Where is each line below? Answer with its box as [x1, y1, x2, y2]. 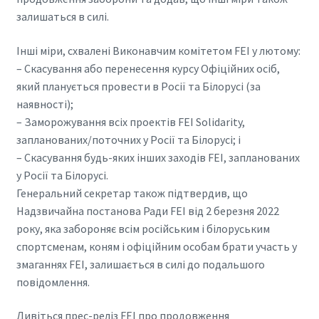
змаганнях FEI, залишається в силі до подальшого [16, 256, 265, 271]
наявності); [16, 96, 73, 111]
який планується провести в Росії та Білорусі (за [16, 78, 261, 93]
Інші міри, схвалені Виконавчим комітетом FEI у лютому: [16, 43, 300, 58]
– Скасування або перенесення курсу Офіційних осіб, [16, 61, 280, 75]
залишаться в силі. [16, 9, 109, 23]
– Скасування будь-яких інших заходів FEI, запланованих [16, 150, 300, 164]
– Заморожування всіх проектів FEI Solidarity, [16, 114, 245, 129]
